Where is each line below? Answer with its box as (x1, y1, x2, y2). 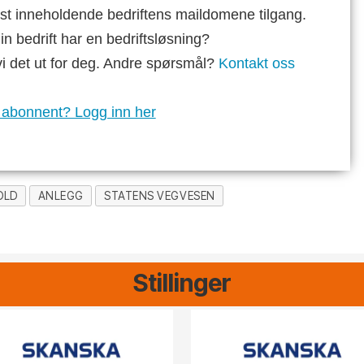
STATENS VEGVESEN (103, 188, 215, 202)
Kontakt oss (218, 54, 295, 71)
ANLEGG (37, 188, 84, 202)
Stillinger (132, 268, 232, 298)
